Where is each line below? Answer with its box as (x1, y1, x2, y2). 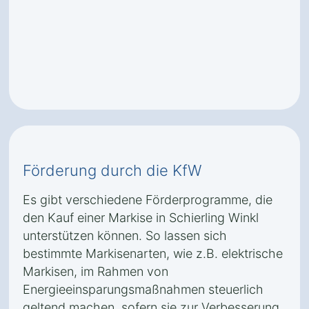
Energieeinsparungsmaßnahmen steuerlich (23, 282, 263, 297)
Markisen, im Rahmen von (23, 264, 168, 279)
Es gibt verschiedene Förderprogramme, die (23, 192, 272, 207)
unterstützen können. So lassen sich (23, 228, 227, 243)
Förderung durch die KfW (23, 161, 201, 179)
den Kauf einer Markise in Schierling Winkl (23, 210, 259, 225)
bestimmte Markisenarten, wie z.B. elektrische (23, 246, 283, 261)
